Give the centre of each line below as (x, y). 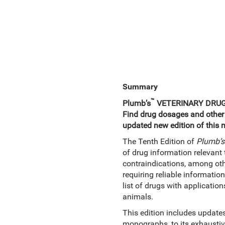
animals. (138, 197)
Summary (140, 87)
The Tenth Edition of (159, 141)
